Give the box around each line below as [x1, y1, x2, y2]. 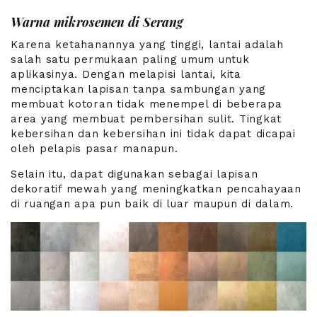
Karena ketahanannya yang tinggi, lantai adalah [11, 38, 284, 51]
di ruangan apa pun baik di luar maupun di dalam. [11, 197, 294, 210]
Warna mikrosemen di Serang [11, 13, 184, 30]
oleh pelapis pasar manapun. [11, 142, 178, 155]
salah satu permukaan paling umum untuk [11, 52, 250, 66]
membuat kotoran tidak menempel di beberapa [11, 97, 282, 110]
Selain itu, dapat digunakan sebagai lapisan [11, 167, 258, 180]
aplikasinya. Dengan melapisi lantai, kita [11, 67, 241, 81]
